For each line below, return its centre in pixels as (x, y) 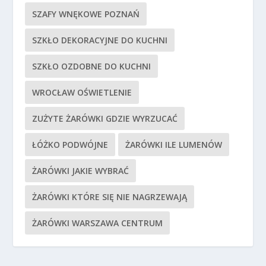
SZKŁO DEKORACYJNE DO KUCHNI (100, 40)
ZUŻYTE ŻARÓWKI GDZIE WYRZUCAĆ (105, 119)
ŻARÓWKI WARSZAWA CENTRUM (98, 223)
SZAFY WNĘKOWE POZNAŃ (86, 14)
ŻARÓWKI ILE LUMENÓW (174, 145)
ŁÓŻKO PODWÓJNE (70, 145)
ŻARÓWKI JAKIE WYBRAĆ (81, 171)
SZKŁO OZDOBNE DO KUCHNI (92, 66)
